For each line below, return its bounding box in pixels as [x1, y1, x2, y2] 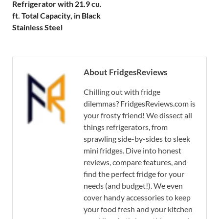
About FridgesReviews [84, 67, 167, 77]
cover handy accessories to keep [84, 193, 191, 202]
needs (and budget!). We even [84, 181, 183, 190]
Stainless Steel [12, 22, 63, 32]
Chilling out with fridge [84, 87, 160, 96]
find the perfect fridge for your [84, 169, 184, 178]
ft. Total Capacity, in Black [12, 11, 101, 20]
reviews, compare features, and [84, 157, 187, 167]
